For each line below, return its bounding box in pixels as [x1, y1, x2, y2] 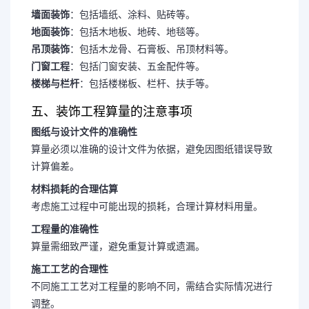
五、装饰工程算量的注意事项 [31, 104, 192, 119]
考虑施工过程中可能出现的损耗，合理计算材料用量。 [31, 200, 263, 212]
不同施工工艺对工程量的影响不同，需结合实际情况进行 [31, 280, 272, 292]
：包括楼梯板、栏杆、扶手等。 [79, 77, 215, 89]
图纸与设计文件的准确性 [31, 126, 137, 137]
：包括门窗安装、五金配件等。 [70, 60, 205, 72]
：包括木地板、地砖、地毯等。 [70, 26, 205, 37]
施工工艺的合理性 [31, 263, 108, 275]
